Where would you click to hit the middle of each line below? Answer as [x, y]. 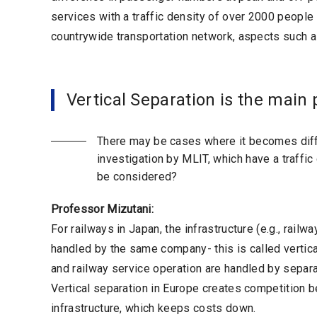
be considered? [137, 176]
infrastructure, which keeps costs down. [154, 308]
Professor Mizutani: [103, 209]
